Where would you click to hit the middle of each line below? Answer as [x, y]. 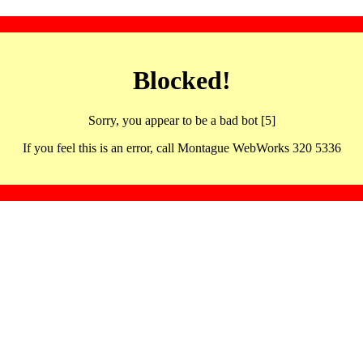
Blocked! [181, 81]
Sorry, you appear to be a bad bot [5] [181, 120]
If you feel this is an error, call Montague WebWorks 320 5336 [181, 147]
